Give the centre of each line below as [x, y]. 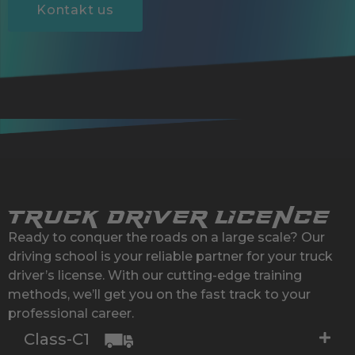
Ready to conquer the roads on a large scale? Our [166, 238]
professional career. [71, 314]
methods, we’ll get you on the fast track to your [159, 295]
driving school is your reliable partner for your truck [170, 257]
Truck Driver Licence [169, 218]
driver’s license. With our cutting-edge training [155, 276]
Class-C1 [59, 340]
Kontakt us [75, 10]
